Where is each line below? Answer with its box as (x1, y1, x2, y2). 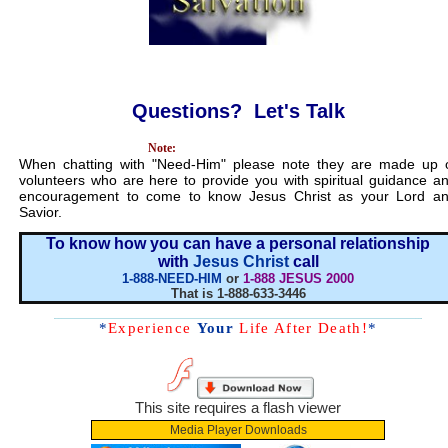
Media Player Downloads (169, 423, 307, 438)
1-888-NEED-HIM (122, 271, 222, 287)
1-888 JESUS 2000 (243, 271, 354, 287)
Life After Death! (239, 319, 369, 337)
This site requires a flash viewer (135, 399, 341, 417)
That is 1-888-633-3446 (170, 286, 306, 302)
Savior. (19, 204, 66, 220)
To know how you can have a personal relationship (46, 235, 430, 253)
